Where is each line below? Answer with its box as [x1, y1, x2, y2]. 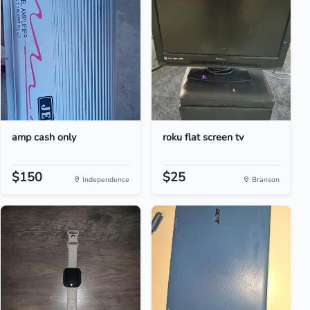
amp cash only [12, 130, 77, 144]
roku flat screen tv [162, 130, 244, 144]
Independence [80, 174, 129, 185]
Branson [249, 174, 280, 185]
